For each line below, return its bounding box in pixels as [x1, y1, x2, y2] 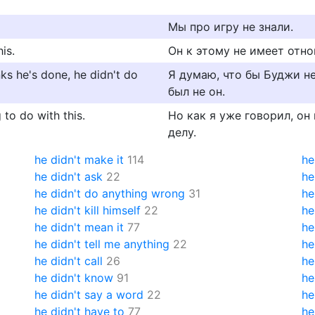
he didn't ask [34, 169, 103, 184]
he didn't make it [34, 153, 124, 167]
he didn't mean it [34, 220, 124, 234]
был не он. [168, 84, 225, 98]
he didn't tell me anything [34, 237, 169, 251]
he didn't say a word [34, 288, 143, 302]
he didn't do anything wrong [34, 186, 185, 200]
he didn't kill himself [34, 203, 141, 217]
